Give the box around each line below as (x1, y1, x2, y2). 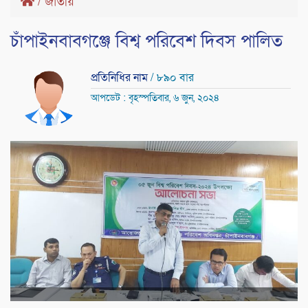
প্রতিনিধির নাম (91, 70, 151, 86)
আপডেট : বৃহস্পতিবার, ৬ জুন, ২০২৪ (91, 91, 219, 105)
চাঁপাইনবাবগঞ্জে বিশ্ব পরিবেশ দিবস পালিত (10, 30, 283, 54)
